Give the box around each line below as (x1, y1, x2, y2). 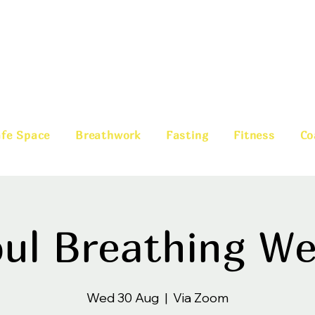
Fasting (165, 128, 209, 142)
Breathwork (75, 128, 141, 142)
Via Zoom (173, 290, 229, 306)
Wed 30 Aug (86, 290, 159, 306)
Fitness (233, 128, 275, 142)
